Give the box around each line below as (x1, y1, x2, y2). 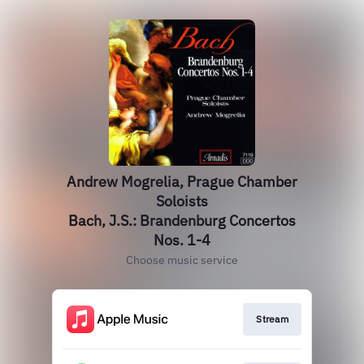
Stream (256, 313, 288, 325)
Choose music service (126, 253, 238, 267)
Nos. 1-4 (154, 231, 210, 249)
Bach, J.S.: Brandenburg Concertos (68, 211, 296, 230)
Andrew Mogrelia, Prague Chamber (67, 172, 297, 191)
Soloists (156, 192, 208, 210)
